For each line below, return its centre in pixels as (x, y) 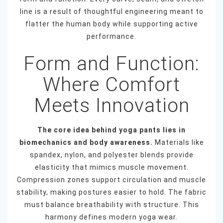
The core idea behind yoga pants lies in (111, 130)
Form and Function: (111, 64)
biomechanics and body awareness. (86, 143)
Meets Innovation (111, 106)
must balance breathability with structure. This (111, 205)
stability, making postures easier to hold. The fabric (111, 192)
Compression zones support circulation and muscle (111, 180)
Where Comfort (111, 85)
